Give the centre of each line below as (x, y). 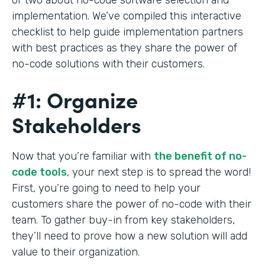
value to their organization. (76, 252)
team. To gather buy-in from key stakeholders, (123, 220)
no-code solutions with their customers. (108, 64)
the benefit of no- (200, 156)
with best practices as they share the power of (125, 48)
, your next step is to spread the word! (159, 172)
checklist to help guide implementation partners (127, 32)
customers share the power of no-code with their (132, 204)
